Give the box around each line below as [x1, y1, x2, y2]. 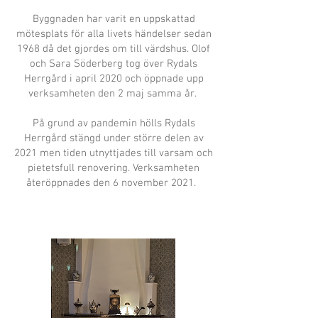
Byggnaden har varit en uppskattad [32, 13, 195, 26]
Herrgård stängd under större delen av [23, 132, 204, 145]
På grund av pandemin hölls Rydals [32, 117, 195, 130]
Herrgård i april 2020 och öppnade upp [23, 72, 204, 85]
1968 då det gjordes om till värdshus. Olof [17, 43, 210, 55]
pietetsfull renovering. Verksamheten [28, 162, 199, 175]
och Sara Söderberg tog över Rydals [30, 57, 197, 70]
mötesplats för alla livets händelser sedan [16, 28, 212, 40]
